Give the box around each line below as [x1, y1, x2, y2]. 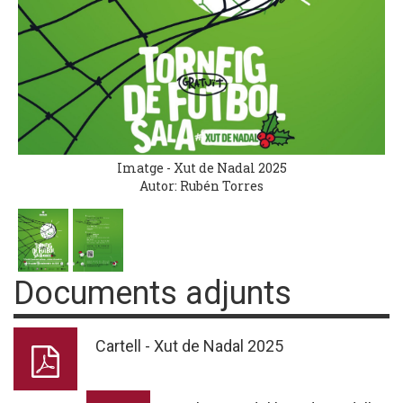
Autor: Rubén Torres [139, 177, 264, 195]
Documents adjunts [13, 274, 291, 313]
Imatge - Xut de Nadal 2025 [116, 159, 287, 177]
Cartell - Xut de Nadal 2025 [95, 336, 283, 356]
